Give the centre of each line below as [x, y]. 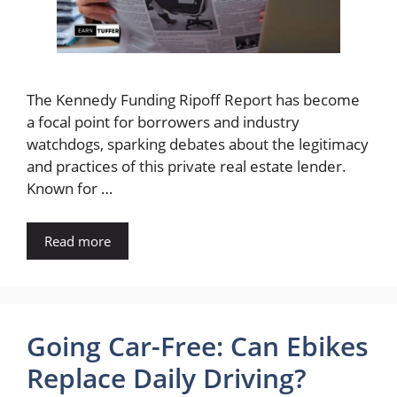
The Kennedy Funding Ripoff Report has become [193, 100]
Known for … [70, 189]
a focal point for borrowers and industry [163, 122]
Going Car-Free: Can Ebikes [198, 346]
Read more [78, 241]
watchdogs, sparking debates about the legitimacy [198, 144]
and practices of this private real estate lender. [187, 167]
